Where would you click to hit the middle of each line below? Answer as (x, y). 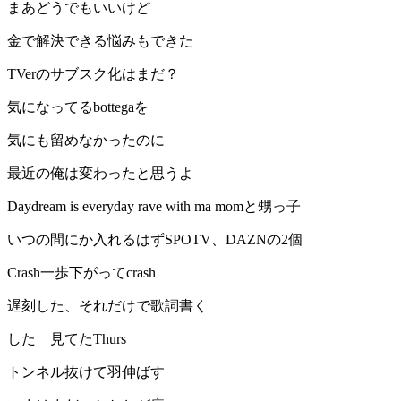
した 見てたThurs (67, 339)
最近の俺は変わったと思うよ (100, 174)
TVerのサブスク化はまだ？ (93, 74)
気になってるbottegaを (78, 107)
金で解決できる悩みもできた (100, 41)
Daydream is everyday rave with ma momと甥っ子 (154, 207)
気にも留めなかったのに (86, 141)
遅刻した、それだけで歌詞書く (107, 306)
